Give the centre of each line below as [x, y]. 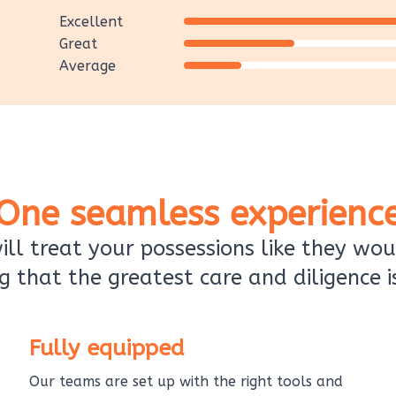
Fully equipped [107, 348]
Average [87, 65]
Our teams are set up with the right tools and [187, 381]
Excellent [91, 21]
